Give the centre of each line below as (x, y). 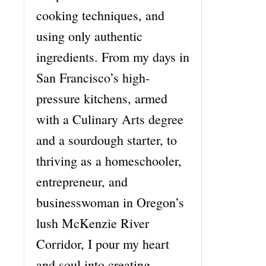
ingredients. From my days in (113, 56)
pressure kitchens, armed (102, 98)
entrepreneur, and (82, 181)
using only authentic (89, 36)
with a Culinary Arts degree (110, 119)
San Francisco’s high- (93, 77)
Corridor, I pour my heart (103, 243)
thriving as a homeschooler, (109, 160)
